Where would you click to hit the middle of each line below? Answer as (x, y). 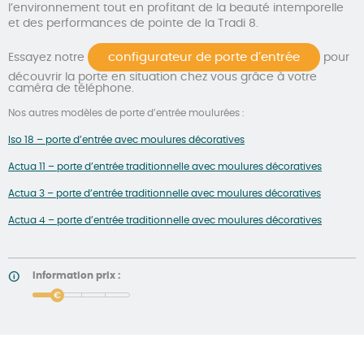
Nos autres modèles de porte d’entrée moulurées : (126, 113)
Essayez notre (48, 57)
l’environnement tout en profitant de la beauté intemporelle (176, 8)
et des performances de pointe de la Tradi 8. (133, 23)
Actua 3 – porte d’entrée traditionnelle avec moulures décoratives (165, 193)
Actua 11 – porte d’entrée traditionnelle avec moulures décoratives (165, 166)
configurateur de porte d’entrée (204, 57)
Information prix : (76, 275)
